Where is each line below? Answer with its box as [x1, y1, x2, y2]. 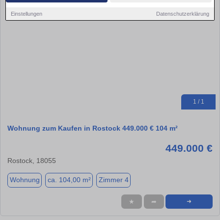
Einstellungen [11, 10, 43, 17]
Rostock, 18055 [7, 156, 56, 165]
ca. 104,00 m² [47, 176, 91, 184]
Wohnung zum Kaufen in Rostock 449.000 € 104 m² [7, 124, 178, 132]
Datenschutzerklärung [156, 10, 209, 17]
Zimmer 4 [98, 176, 129, 184]
